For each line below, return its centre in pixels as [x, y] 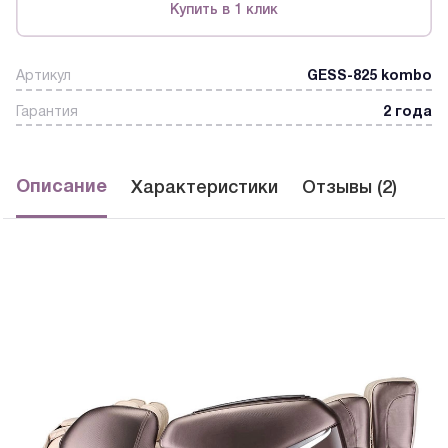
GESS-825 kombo [369, 77]
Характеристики [204, 188]
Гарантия [47, 112]
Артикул [43, 77]
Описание [61, 188]
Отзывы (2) [349, 188]
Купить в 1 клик [224, 10]
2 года [407, 112]
